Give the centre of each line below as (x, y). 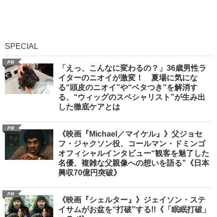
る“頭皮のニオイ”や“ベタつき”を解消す (128, 88)
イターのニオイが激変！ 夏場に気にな (128, 78)
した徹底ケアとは (89, 107)
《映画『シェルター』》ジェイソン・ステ (132, 200)
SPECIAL (22, 46)
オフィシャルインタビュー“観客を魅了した (134, 154)
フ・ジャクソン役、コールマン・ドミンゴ (132, 144)
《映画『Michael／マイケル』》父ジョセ (130, 134)
